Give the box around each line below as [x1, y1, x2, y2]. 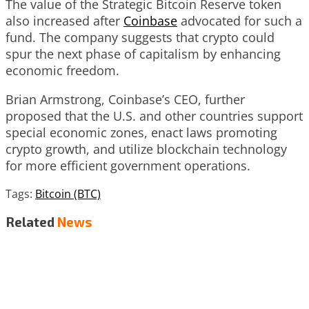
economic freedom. [6, 61, 119, 79]
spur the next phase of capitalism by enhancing [6, 45, 281, 62]
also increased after [6, 12, 123, 29]
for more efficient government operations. [6, 157, 250, 174]
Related [6, 214, 54, 230]
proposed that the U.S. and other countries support [6, 107, 303, 124]
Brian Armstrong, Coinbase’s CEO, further [6, 90, 245, 108]
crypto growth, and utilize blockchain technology [6, 140, 287, 157]
